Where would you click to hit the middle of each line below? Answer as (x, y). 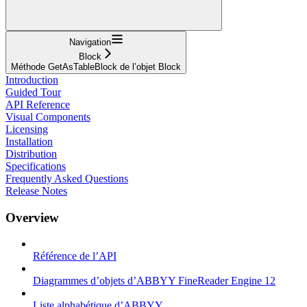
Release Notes (36, 191)
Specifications (36, 166)
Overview (32, 217)
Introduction (32, 79)
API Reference (38, 104)
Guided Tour (33, 92)
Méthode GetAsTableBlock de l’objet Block (96, 66)
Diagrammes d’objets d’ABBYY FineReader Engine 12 (154, 281)
